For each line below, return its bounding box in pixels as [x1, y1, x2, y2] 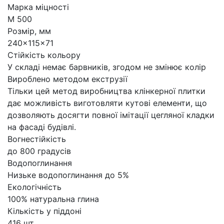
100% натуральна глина [7, 193, 99, 204]
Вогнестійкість [7, 133, 66, 144]
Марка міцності [7, 1, 69, 12]
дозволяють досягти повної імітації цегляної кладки [7, 109, 214, 120]
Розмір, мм [7, 25, 51, 36]
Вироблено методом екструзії [7, 73, 127, 84]
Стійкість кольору [7, 49, 80, 60]
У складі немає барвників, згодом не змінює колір [7, 61, 206, 72]
